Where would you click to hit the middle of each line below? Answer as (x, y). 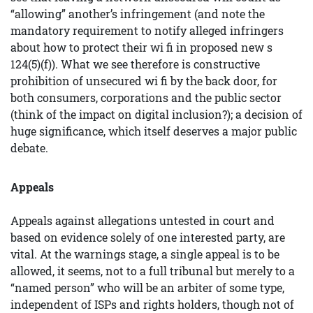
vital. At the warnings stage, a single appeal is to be (145, 254)
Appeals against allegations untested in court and (143, 220)
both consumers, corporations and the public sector (146, 97)
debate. (29, 148)
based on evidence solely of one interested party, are (148, 237)
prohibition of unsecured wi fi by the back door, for (144, 81)
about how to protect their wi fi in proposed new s (141, 47)
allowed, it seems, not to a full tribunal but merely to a (153, 271)
